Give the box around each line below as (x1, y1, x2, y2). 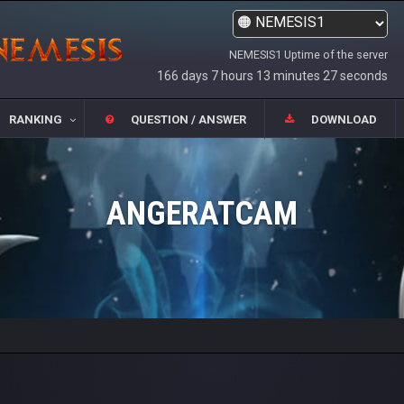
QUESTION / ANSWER (131, 113, 246, 127)
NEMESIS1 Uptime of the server (229, 48, 388, 61)
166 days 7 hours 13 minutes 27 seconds (157, 69, 388, 83)
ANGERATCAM (106, 195, 298, 233)
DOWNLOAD (311, 113, 378, 127)
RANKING (8, 113, 62, 127)
